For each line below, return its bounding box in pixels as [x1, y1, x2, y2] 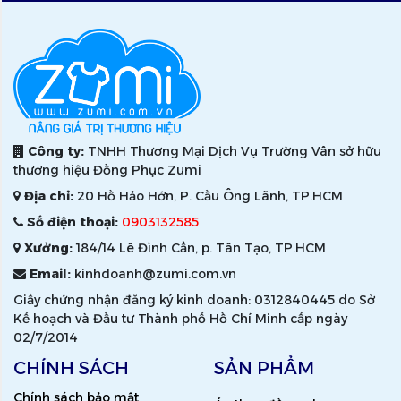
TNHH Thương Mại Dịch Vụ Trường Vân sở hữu [84, 143, 381, 160]
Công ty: [28, 143, 84, 160]
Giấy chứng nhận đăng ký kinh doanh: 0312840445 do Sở [13, 292, 375, 309]
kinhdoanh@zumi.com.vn [71, 266, 236, 283]
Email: [30, 266, 71, 283]
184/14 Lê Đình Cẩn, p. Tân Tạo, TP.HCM [73, 240, 326, 257]
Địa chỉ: [24, 188, 73, 205]
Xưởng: [24, 240, 73, 257]
